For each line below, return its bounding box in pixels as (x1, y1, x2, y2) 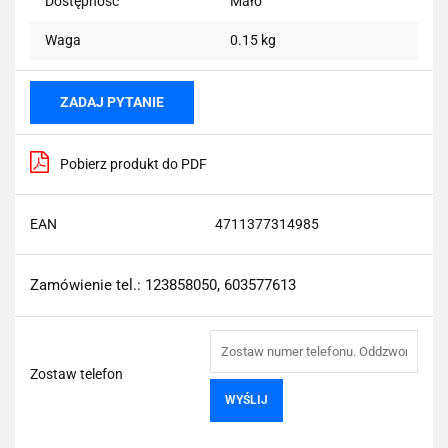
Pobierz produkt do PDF (60, 155, 207, 172)
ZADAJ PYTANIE (60, 93, 164, 110)
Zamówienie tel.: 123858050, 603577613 (30, 275, 296, 294)
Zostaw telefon (30, 365, 123, 382)
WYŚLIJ (225, 392, 268, 407)
